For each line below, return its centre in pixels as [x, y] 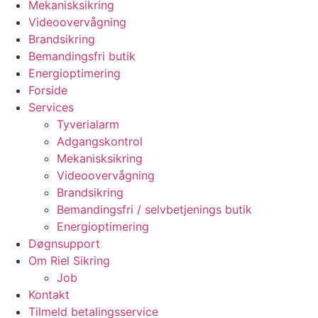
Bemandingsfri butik [82, 56]
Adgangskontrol [100, 141]
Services [51, 107]
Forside [48, 90]
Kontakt [49, 294]
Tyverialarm [88, 124]
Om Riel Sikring [69, 260]
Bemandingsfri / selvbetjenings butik [154, 209]
